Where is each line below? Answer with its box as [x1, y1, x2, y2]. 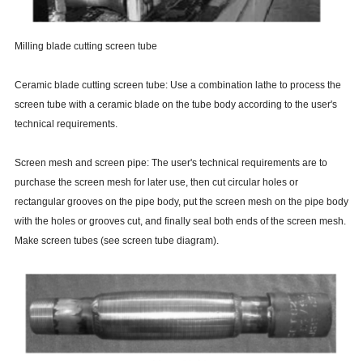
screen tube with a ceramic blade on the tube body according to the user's [14, 98, 337, 110]
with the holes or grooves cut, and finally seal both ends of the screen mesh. [14, 215, 346, 227]
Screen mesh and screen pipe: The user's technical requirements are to [14, 156, 327, 169]
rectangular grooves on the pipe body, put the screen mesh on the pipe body [14, 195, 348, 207]
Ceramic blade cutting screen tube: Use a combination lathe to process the [14, 79, 341, 91]
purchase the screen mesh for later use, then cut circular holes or [14, 176, 298, 188]
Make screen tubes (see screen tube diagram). [14, 234, 219, 246]
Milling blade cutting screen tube [14, 40, 157, 52]
